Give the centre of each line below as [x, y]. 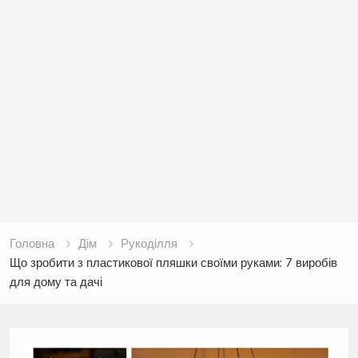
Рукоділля [149, 244]
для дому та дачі [56, 282]
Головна [32, 244]
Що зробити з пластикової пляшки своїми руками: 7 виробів [173, 263]
